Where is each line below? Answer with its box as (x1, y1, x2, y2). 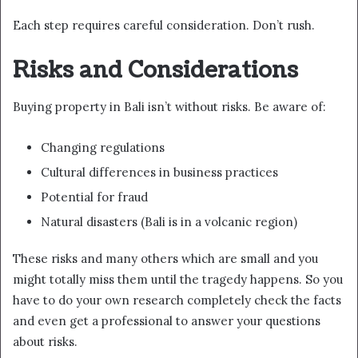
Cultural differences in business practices (41, 164, 278, 180)
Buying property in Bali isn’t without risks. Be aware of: (13, 98, 326, 114)
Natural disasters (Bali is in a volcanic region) (41, 213, 297, 229)
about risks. (13, 333, 78, 349)
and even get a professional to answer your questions (13, 312, 320, 328)
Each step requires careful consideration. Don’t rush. (13, 18, 315, 34)
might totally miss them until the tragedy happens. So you (13, 271, 343, 287)
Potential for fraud (41, 189, 148, 205)
